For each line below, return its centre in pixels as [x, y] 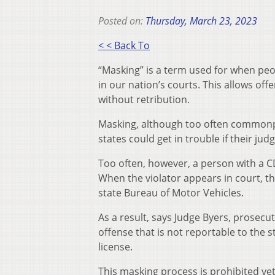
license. [115, 247]
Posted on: [122, 21]
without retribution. [144, 100]
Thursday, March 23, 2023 [201, 21]
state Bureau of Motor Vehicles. [171, 193]
